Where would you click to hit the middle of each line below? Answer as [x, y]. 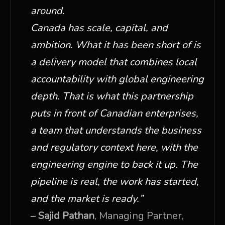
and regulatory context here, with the [114, 147]
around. [48, 11]
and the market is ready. [85, 199]
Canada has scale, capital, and [99, 28]
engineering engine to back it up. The [114, 164]
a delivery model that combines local [114, 62]
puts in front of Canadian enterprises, [115, 113]
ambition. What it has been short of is [116, 45]
